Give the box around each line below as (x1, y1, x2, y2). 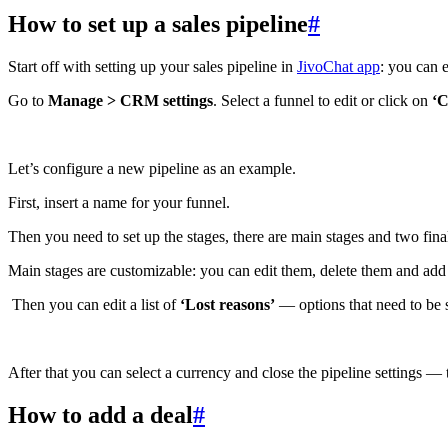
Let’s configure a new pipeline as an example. (8, 159, 296, 177)
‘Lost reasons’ (180, 295, 275, 313)
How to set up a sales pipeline (8, 10, 308, 37)
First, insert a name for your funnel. (8, 193, 230, 211)
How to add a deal (8, 401, 193, 428)
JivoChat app (297, 57, 380, 75)
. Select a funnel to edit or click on (213, 91, 432, 109)
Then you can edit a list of (8, 295, 180, 313)
